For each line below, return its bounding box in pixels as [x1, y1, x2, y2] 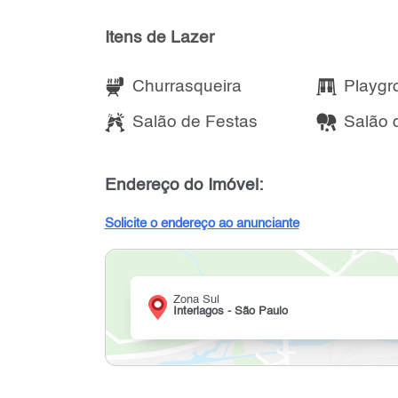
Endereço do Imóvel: [104, 177, 263, 195]
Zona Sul [172, 294, 219, 306]
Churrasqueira [131, 77, 242, 95]
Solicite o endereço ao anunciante [104, 218, 299, 231]
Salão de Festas [131, 114, 258, 131]
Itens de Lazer [104, 29, 214, 47]
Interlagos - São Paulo [172, 306, 288, 318]
